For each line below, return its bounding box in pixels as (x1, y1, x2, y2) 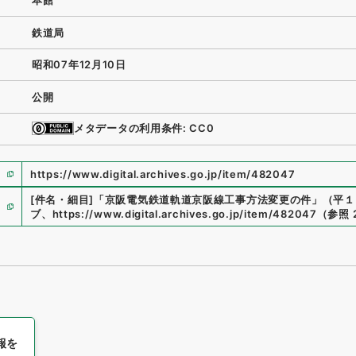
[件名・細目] (30, 193, 94, 206)
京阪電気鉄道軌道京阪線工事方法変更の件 (104, 193, 312, 206)
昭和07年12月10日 (32, 58, 126, 72)
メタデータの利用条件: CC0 (74, 122, 215, 135)
